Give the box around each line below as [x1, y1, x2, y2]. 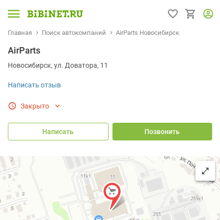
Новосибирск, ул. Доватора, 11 [8, 61, 108, 69]
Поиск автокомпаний [42, 28, 106, 36]
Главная [8, 28, 32, 36]
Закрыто [21, 102, 49, 110]
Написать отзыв [8, 81, 61, 89]
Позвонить [144, 128, 180, 136]
